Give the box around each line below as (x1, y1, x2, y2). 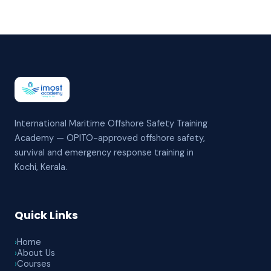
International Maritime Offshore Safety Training (15, 118, 207, 129)
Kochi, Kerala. (15, 162, 67, 172)
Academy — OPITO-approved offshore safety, (15, 132, 205, 143)
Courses (17, 258, 51, 269)
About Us (17, 247, 55, 258)
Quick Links (15, 207, 78, 223)
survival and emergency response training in (15, 147, 194, 158)
